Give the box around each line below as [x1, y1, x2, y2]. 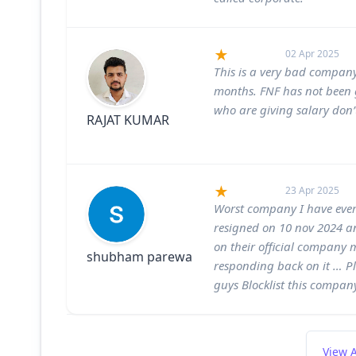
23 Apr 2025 [285, 183, 339, 197]
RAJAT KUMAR [87, 111, 169, 129]
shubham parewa [87, 248, 192, 266]
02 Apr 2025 [285, 46, 339, 60]
